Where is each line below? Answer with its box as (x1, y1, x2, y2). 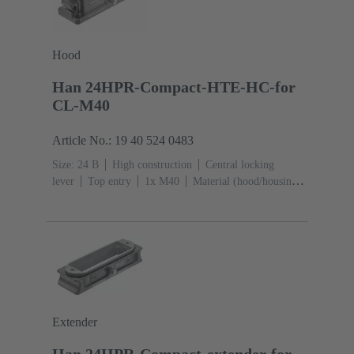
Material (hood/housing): (193, 175, 304, 187)
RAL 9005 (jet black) (94, 208, 190, 220)
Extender (52, 315, 97, 330)
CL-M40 (52, 96, 110, 114)
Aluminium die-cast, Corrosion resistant (52, 191, 231, 204)
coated (52, 208, 81, 220)
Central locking (205, 158, 274, 171)
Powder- (244, 191, 282, 204)
